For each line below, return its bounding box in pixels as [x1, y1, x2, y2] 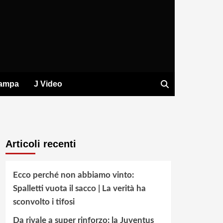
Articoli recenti [5, 138, 76, 150]
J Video [33, 80, 62, 89]
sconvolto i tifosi [12, 198, 75, 207]
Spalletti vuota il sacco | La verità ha [12, 184, 146, 193]
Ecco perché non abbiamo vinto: [12, 171, 134, 180]
